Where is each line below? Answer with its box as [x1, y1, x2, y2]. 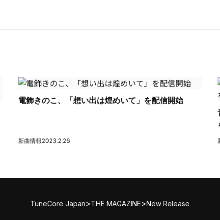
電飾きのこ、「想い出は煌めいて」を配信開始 [18, 95, 184, 105]
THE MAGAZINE [91, 199, 141, 208]
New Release [146, 199, 190, 208]
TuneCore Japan [30, 199, 85, 208]
